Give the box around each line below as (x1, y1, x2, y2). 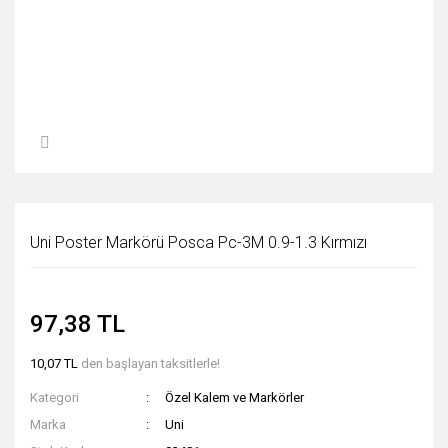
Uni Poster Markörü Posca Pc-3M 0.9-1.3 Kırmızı (30, 233, 367, 252)
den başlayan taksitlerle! (78, 356, 220, 371)
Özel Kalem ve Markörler (165, 390, 305, 405)
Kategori (30, 390, 79, 405)
